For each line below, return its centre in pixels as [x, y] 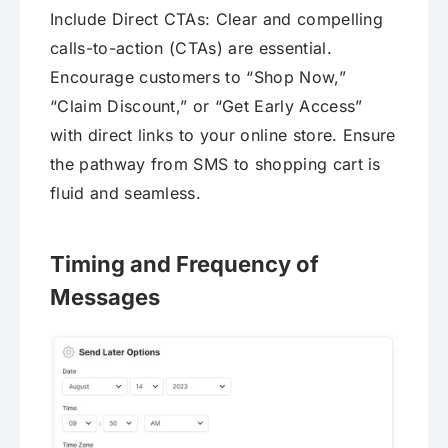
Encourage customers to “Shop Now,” [198, 77]
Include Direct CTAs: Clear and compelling [217, 19]
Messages [105, 297]
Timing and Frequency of [184, 264]
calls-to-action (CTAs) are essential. [191, 48]
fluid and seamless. [126, 193]
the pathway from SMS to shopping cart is [215, 164]
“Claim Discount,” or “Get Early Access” [206, 106]
